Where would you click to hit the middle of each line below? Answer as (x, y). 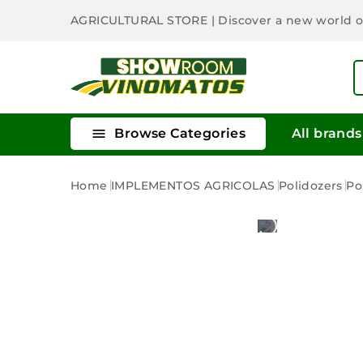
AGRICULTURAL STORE (141, 21)
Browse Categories (179, 133)
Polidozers (310, 185)
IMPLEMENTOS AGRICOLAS (193, 185)
